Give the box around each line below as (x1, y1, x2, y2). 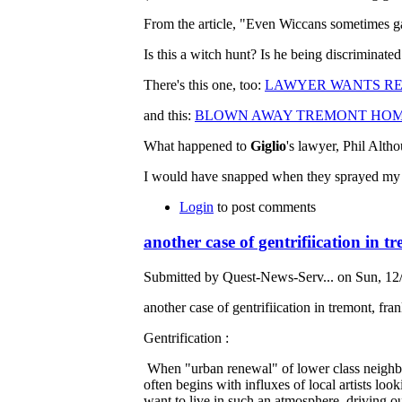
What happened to (144, 138, 250, 154)
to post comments (214, 199, 316, 215)
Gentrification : (144, 329, 229, 345)
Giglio (250, 138, 286, 154)
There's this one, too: (144, 77, 265, 93)
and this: (144, 108, 195, 124)
